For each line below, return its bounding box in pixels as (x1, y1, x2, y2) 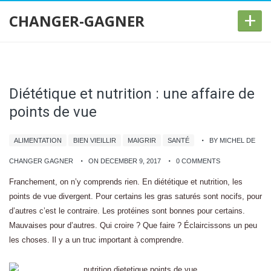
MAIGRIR (128, 137, 156, 144)
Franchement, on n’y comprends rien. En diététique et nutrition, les (9, 177, 243, 186)
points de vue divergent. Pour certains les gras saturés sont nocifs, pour (9, 192, 262, 201)
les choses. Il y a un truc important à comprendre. (9, 235, 184, 244)
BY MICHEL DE (209, 137, 255, 144)
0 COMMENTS (176, 157, 220, 165)
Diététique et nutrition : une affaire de (9, 85, 255, 102)
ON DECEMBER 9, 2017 (88, 157, 161, 165)
